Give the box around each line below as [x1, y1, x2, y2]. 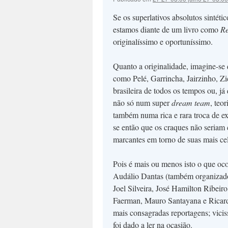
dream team [172, 97, 210, 108]
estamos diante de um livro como [113, 24, 220, 35]
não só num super [113, 97, 172, 108]
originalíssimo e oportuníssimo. [113, 36, 213, 47]
